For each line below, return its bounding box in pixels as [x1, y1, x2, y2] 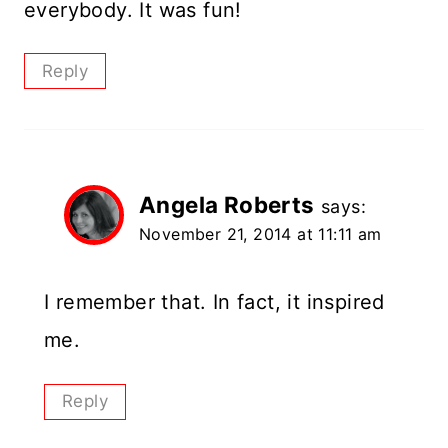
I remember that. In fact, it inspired [44, 290, 385, 315]
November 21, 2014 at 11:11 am [139, 224, 382, 245]
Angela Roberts [139, 191, 315, 219]
